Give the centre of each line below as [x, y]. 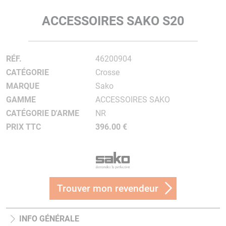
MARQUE [23, 86]
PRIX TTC [23, 127]
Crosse [107, 72]
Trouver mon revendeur [108, 189]
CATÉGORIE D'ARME [43, 113]
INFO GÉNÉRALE [49, 219]
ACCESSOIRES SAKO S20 [113, 21]
